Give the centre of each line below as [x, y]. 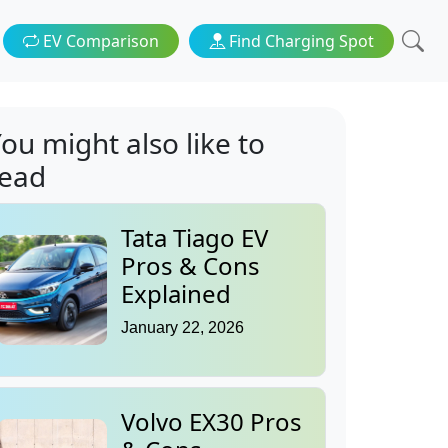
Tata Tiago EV [194, 238]
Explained [176, 294]
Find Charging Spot [299, 41]
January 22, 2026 [182, 328]
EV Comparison [99, 41]
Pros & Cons [190, 266]
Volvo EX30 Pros [211, 422]
